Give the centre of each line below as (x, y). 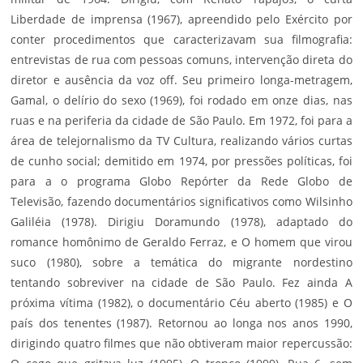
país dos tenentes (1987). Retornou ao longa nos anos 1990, (181, 323)
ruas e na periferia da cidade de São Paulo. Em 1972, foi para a (181, 121)
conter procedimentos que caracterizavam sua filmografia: (181, 40)
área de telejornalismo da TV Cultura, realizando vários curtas (181, 141)
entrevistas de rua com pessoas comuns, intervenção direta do (181, 60)
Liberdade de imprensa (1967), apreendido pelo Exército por (181, 19)
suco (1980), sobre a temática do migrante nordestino (181, 263)
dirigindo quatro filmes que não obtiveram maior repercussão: (181, 344)
